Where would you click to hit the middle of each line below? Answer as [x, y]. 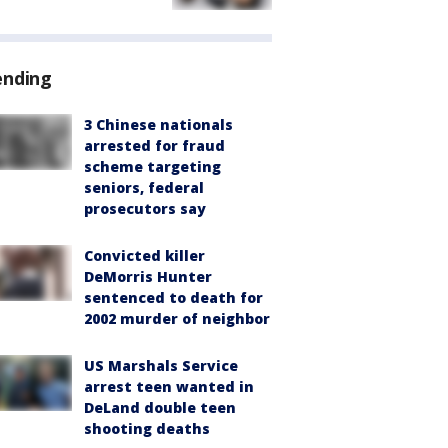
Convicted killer [144, 256]
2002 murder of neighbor [177, 319]
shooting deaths [147, 429]
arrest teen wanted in [169, 387]
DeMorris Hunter [148, 277]
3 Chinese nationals [158, 125]
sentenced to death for [173, 298]
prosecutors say [145, 209]
